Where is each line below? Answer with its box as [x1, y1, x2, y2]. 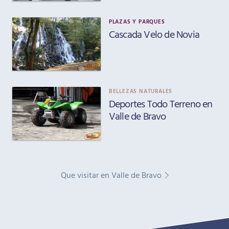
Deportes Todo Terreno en [108, 95, 213, 111]
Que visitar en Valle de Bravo [61, 168, 162, 181]
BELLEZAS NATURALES [108, 86, 173, 95]
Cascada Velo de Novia [108, 26, 199, 42]
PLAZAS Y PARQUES [108, 17, 165, 26]
